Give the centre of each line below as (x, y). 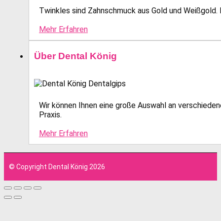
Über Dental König (75, 56)
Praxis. (50, 115)
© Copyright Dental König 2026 (57, 167)
